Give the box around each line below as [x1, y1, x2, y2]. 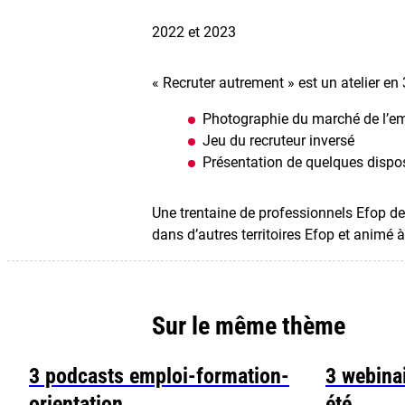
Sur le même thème [152, 311, 345, 342]
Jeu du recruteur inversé [202, 131, 354, 149]
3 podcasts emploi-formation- [29, 363, 289, 390]
